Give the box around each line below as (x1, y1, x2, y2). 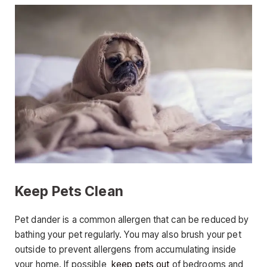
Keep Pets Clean (15, 183, 123, 200)
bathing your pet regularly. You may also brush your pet (15, 228, 241, 240)
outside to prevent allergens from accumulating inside (15, 243, 237, 255)
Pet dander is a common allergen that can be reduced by (15, 213, 249, 225)
